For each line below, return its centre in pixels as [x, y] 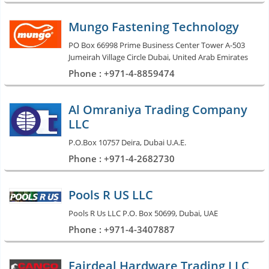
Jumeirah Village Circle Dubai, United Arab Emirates [158, 57]
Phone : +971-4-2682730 [122, 158]
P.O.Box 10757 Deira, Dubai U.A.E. [127, 142]
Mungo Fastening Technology [154, 26]
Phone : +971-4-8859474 [122, 73]
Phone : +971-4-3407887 [122, 229]
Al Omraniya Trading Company [158, 109]
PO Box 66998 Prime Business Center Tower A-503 [157, 45]
